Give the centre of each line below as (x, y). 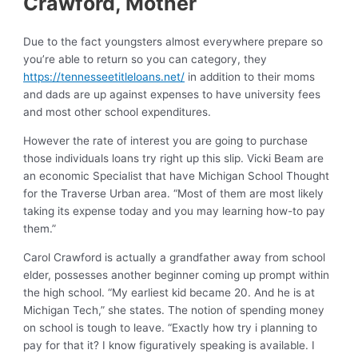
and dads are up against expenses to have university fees (172, 95)
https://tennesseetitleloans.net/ (104, 77)
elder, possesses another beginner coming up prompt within (177, 274)
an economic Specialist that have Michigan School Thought (177, 175)
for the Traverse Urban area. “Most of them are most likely (174, 193)
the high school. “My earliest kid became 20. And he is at (169, 292)
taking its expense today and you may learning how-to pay (175, 211)
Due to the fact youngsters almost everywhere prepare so (173, 42)
